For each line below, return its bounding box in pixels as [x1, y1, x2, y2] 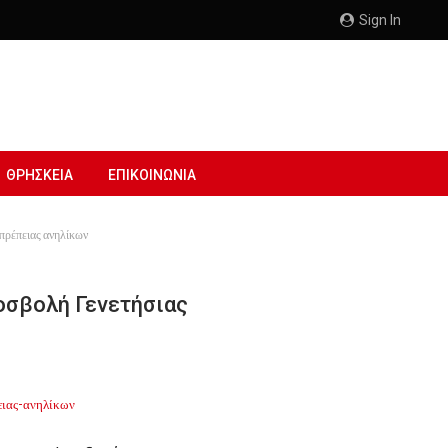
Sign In [356, 12, 401, 28]
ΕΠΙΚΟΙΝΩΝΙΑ [108, 167, 196, 183]
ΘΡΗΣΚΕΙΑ [6, 167, 73, 183]
